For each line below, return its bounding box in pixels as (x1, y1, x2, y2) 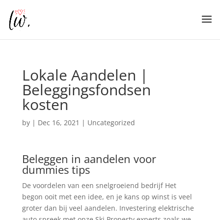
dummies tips (22, 162, 90, 177)
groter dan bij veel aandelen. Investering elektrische (22, 203, 194, 213)
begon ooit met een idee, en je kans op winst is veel (22, 192, 192, 201)
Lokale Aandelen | (22, 65, 148, 85)
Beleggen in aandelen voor (22, 151, 156, 166)
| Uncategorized (79, 118, 135, 127)
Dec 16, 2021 (37, 118, 80, 127)
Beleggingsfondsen (22, 80, 151, 100)
